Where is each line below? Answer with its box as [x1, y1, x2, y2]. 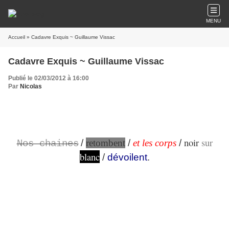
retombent [85, 138, 125, 148]
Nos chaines [16, 138, 79, 149]
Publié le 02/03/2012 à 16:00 [8, 75, 89, 82]
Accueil [8, 34, 25, 40]
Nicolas [20, 83, 42, 90]
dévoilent [107, 152, 147, 163]
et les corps [132, 138, 176, 148]
